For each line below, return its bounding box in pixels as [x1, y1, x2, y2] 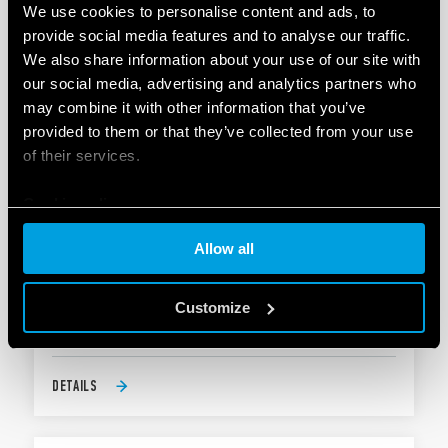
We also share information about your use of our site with [23, 50, 421, 68]
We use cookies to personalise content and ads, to [23, 2, 376, 20]
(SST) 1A [52, 240, 122, 266]
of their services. [23, 146, 140, 164]
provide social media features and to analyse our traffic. [23, 26, 411, 44]
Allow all [194, 240, 254, 257]
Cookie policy [23, 194, 125, 212]
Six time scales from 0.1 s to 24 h [72, 310, 267, 328]
